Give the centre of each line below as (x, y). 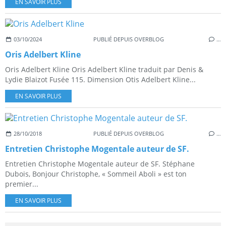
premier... (22, 184)
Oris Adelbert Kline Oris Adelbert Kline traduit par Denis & (104, 70)
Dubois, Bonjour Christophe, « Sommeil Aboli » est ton (96, 174)
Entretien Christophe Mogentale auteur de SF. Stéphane (100, 164)
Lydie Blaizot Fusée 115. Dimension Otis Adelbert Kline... (100, 80)
